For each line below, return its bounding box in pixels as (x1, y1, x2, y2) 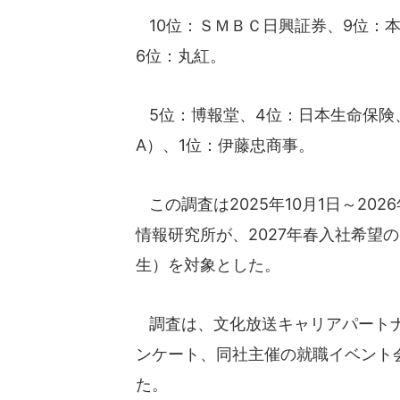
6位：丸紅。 (136, 46, 226, 65)
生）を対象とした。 (136, 255, 280, 274)
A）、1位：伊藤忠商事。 (136, 136, 314, 154)
